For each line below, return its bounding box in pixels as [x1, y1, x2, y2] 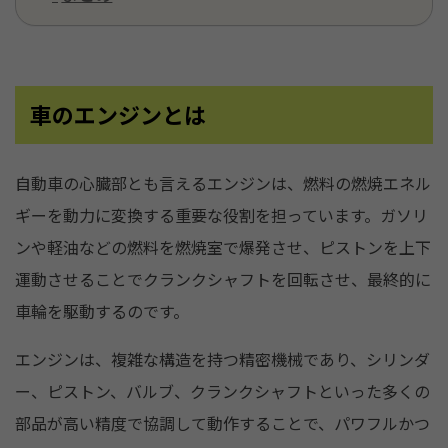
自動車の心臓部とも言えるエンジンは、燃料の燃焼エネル [15, 172, 431, 196]
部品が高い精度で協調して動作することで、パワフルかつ [15, 412, 430, 436]
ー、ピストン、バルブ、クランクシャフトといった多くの [15, 380, 430, 404]
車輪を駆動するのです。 [15, 300, 189, 324]
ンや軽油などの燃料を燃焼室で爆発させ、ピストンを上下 [15, 236, 431, 260]
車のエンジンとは [30, 99, 206, 132]
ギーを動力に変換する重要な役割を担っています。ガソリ [15, 204, 428, 228]
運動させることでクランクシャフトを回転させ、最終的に [15, 268, 431, 292]
